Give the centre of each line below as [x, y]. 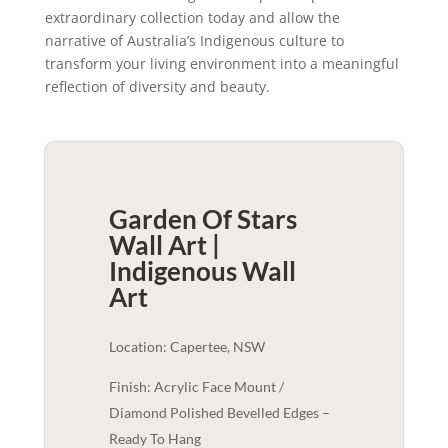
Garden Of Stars [202, 219]
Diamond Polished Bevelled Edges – [219, 412]
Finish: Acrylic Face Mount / [196, 386]
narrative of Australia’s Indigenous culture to [194, 40]
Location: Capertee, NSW [186, 346]
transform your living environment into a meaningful [221, 63]
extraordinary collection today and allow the [192, 17]
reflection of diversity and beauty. [157, 86]
